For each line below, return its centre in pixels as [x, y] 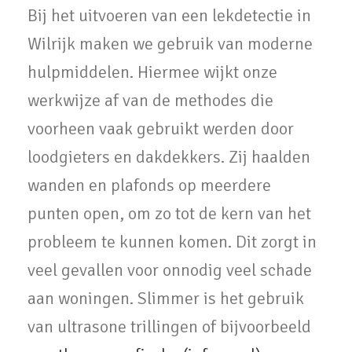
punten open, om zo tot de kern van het [169, 214]
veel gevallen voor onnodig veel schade [170, 270]
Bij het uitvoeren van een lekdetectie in [169, 16]
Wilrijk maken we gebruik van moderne [170, 44]
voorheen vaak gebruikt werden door [161, 129]
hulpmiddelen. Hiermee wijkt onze [152, 72]
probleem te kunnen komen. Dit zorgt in [172, 242]
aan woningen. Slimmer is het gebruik [166, 299]
